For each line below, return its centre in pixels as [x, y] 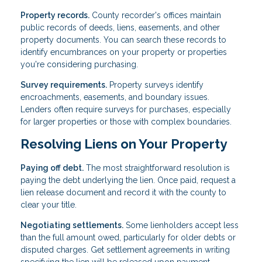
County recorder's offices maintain [155, 15]
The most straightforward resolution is [157, 168]
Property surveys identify [155, 85]
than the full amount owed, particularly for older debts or [128, 237]
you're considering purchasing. [79, 64]
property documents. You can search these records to [123, 39]
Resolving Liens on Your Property [124, 144]
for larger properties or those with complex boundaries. [126, 121]
